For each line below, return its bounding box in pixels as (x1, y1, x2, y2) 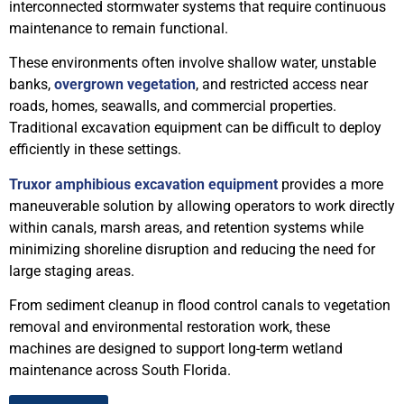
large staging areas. (9, 262, 134, 280)
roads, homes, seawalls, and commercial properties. (9, 97, 336, 115)
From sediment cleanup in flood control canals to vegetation (9, 297, 390, 315)
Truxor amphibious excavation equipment (9, 175, 278, 193)
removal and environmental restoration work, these (9, 318, 330, 336)
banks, (9, 76, 54, 94)
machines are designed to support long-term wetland (9, 340, 343, 358)
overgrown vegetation (54, 76, 196, 94)
